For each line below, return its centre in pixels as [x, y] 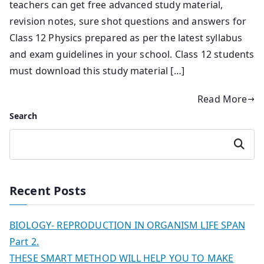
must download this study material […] [97, 71]
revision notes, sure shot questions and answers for [128, 22]
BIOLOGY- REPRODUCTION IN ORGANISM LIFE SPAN [127, 225]
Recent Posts [48, 191]
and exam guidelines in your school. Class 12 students [132, 55]
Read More [222, 99]
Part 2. [24, 242]
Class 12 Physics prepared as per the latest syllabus [126, 38]
